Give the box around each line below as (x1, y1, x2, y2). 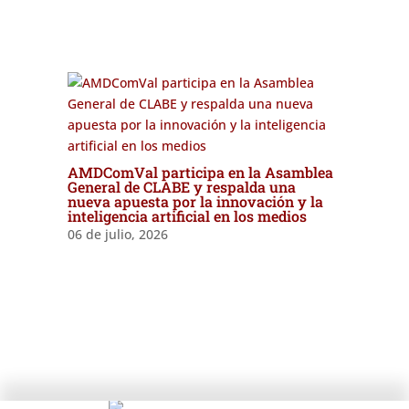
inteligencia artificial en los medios (67, 206, 307, 225)
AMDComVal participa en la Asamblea (67, 163, 333, 182)
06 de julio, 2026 (67, 225, 168, 243)
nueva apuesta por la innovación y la (67, 192, 323, 211)
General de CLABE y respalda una (67, 177, 296, 196)
